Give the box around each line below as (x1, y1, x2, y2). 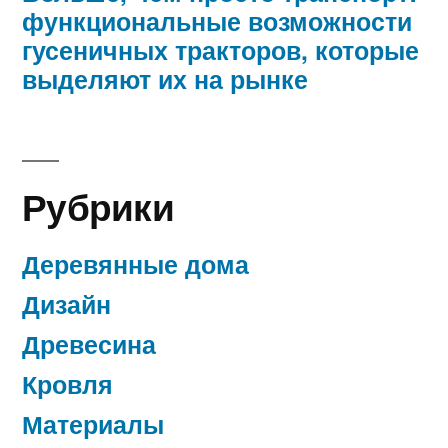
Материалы (22, 405, 164, 442)
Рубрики (22, 178, 174, 232)
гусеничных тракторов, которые (22, 31, 419, 68)
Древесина (22, 325, 156, 362)
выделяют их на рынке (22, 60, 308, 97)
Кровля (22, 365, 113, 402)
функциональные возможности (22, 2, 412, 39)
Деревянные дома (22, 245, 249, 282)
